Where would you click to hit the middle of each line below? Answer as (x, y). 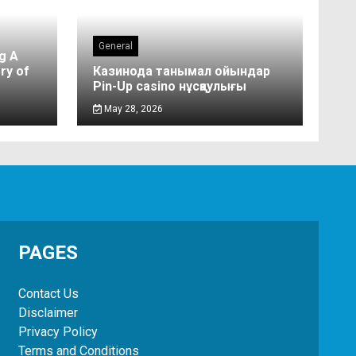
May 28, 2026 (132, 109)
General (116, 46)
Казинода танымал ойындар (182, 71)
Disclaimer (48, 313)
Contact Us (48, 294)
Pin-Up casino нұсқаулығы (170, 86)
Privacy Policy (58, 332)
